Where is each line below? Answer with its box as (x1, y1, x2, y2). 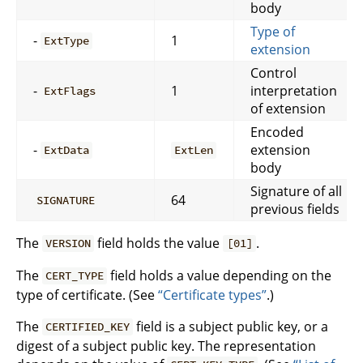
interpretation (250, 81, 337, 100)
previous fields (250, 199, 340, 218)
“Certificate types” (158, 285, 267, 304)
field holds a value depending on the (107, 266, 332, 284)
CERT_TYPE (45, 268, 105, 284)
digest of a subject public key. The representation (16, 336, 316, 355)
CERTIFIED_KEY (45, 319, 130, 335)
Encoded (250, 122, 304, 141)
